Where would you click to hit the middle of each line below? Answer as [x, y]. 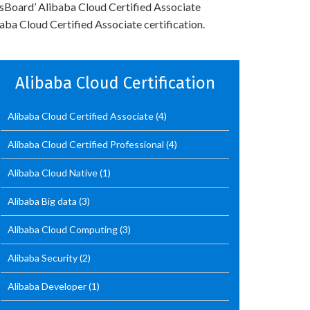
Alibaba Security [44, 258]
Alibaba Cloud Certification [115, 83]
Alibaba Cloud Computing [64, 229]
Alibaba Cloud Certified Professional [87, 144]
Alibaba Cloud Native [54, 173]
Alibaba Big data [43, 201]
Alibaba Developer [48, 286]
